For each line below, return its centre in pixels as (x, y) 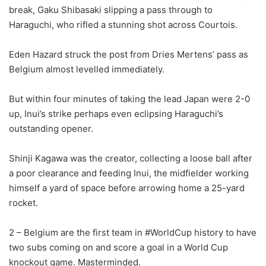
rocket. (23, 202)
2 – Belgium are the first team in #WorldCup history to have (133, 232)
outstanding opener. (51, 128)
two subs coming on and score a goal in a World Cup (118, 247)
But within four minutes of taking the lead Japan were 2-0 (129, 99)
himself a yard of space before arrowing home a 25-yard (127, 188)
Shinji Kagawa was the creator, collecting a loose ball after (131, 158)
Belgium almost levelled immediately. (87, 69)
